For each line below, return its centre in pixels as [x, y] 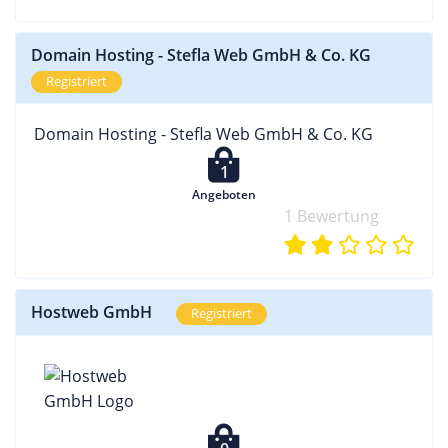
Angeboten [224, 194]
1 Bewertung [331, 215]
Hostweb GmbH [91, 312]
